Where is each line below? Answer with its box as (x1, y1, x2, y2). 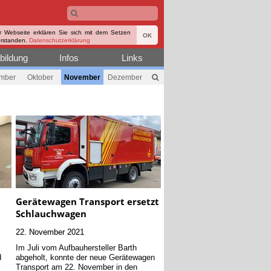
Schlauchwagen (15, 207, 87, 220)
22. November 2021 (15, 227, 84, 237)
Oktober (27, 73, 53, 82)
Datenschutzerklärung (29, 36, 90, 44)
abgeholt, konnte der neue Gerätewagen (15, 252, 155, 263)
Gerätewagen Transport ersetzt (15, 195, 159, 208)
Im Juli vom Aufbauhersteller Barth (15, 243, 137, 253)
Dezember (107, 73, 142, 82)
